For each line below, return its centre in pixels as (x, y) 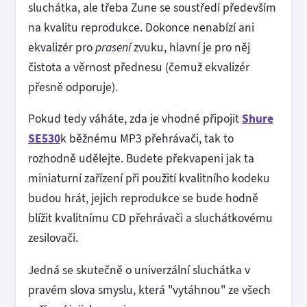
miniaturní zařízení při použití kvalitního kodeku (149, 179)
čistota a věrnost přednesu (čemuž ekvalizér (139, 67)
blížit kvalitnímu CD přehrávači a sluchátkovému (150, 218)
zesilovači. (53, 238)
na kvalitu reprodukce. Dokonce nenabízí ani (141, 27)
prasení (113, 47)
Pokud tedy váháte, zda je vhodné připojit (135, 119)
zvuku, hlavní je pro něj (191, 47)
